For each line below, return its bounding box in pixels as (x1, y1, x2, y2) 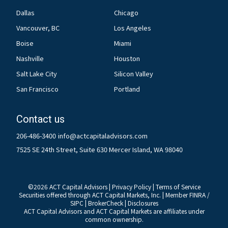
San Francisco (16, 84, 59, 94)
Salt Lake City (16, 69, 57, 79)
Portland (114, 84, 140, 94)
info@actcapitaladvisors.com (58, 131, 148, 141)
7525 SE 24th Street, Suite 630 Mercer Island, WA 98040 (16, 144, 183, 154)
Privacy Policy (111, 182, 151, 191)
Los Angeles (114, 23, 151, 33)
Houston (114, 53, 140, 64)
